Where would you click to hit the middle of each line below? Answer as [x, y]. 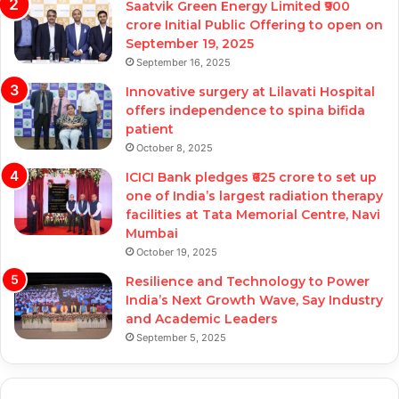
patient [150, 129]
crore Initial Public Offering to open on [254, 24]
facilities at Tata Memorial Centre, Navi [253, 214]
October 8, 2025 [175, 147]
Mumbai [152, 233]
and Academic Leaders [202, 318]
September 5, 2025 [181, 337]
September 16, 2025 [183, 62]
